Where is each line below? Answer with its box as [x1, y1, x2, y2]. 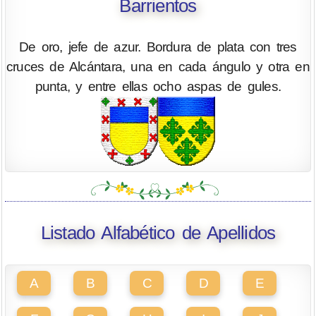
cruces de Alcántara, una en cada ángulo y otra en [6, 59, 310, 74]
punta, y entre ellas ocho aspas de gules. [35, 78, 281, 94]
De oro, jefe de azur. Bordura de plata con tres [19, 39, 297, 54]
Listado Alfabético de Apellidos [40, 223, 276, 243]
